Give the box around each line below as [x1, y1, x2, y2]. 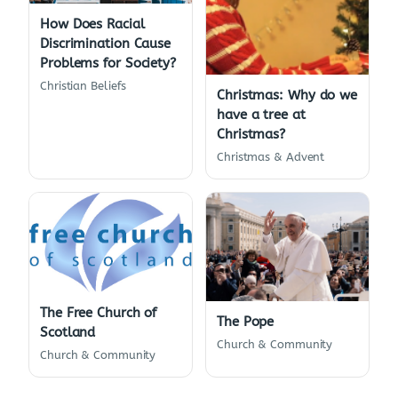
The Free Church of [40, 304, 157, 321]
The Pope [217, 314, 275, 330]
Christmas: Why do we [217, 87, 357, 104]
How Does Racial [40, 16, 145, 33]
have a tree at [217, 107, 306, 123]
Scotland [40, 323, 96, 340]
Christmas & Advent [217, 150, 325, 164]
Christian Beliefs [40, 79, 127, 93]
